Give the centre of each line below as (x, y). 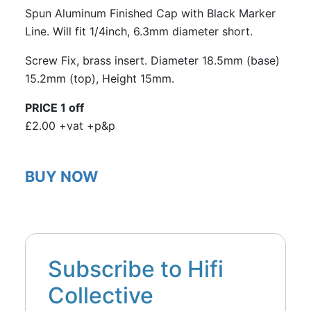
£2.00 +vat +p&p (70, 126)
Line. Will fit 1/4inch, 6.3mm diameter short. (140, 32)
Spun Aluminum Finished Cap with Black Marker (150, 14)
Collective (100, 296)
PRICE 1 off (54, 108)
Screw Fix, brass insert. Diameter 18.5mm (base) (152, 61)
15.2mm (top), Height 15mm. (99, 79)
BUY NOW (61, 177)
